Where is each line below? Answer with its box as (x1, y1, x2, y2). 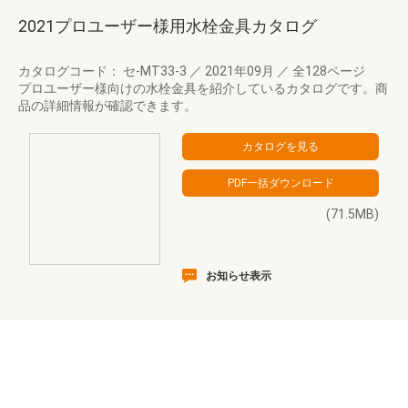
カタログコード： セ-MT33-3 (18, 64, 189, 78)
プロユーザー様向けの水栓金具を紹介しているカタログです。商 (18, 81, 388, 96)
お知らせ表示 (206, 270, 271, 282)
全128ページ (290, 64, 365, 78)
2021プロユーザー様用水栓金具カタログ (18, 16, 317, 36)
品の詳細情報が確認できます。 (18, 98, 197, 113)
